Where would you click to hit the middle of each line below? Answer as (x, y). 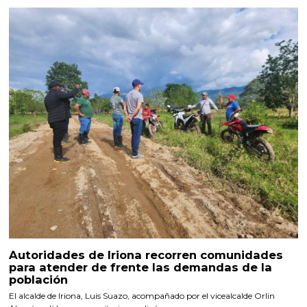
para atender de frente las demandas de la (141, 267)
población (39, 279)
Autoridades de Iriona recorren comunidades (146, 255)
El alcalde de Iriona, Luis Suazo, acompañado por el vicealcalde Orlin (142, 295)
